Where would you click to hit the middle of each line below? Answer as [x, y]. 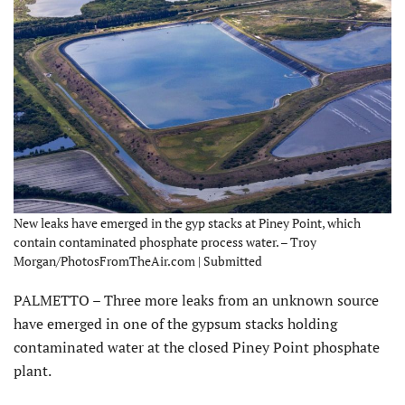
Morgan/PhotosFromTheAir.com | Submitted [138, 261]
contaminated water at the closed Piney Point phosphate [197, 348]
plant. [33, 371]
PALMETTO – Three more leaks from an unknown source [196, 301]
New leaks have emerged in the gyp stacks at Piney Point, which [187, 223]
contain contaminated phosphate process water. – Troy [165, 242]
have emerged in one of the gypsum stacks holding [175, 324]
